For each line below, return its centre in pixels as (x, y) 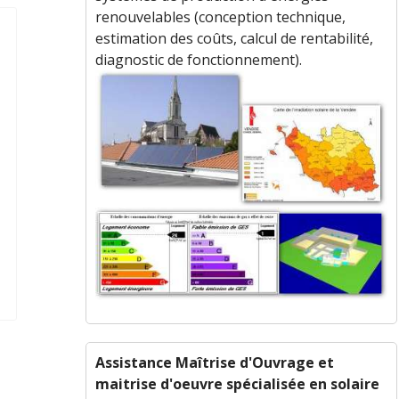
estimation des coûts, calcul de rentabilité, (234, 38)
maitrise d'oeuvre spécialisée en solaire (237, 384)
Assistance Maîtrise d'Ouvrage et (214, 362)
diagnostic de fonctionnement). (198, 60)
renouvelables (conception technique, (220, 17)
